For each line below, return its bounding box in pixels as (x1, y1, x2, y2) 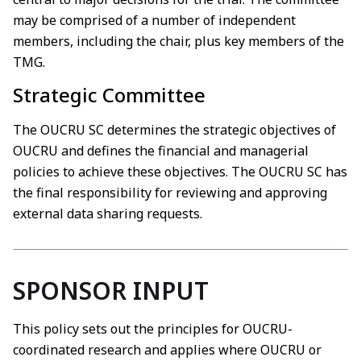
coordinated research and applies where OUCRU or (13, 340, 322, 359)
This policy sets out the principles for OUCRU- (13, 319, 293, 338)
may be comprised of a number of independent (13, 11, 296, 30)
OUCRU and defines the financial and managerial (13, 142, 309, 160)
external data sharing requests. (13, 205, 202, 223)
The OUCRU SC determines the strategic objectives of (13, 121, 336, 139)
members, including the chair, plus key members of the (13, 32, 344, 51)
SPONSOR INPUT (13, 273, 209, 307)
